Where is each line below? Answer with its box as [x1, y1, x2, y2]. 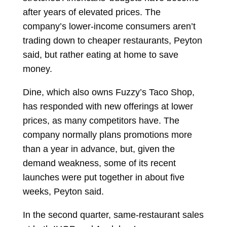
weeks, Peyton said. [22, 186, 104, 197]
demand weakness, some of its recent [22, 158, 176, 168]
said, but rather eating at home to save [22, 50, 178, 60]
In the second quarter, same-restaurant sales [22, 210, 204, 220]
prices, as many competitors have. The [22, 116, 179, 126]
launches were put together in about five [22, 172, 184, 182]
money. [22, 64, 52, 74]
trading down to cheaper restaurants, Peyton [22, 35, 202, 46]
